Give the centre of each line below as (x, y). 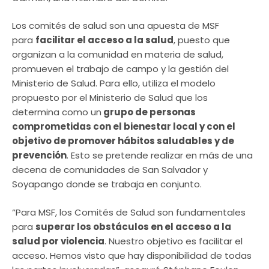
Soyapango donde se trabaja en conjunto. (107, 184)
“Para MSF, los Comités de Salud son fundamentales (129, 212)
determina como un (57, 112)
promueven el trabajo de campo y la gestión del (120, 69)
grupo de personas (149, 112)
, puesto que (202, 40)
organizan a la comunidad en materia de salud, (118, 55)
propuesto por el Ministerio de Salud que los (110, 98)
